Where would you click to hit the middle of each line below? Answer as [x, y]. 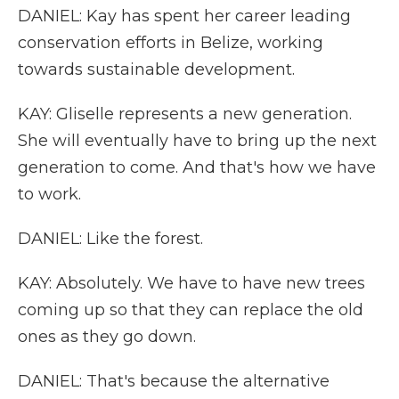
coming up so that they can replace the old [191, 310]
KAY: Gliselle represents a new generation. [185, 114]
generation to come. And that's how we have [197, 167]
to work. [49, 194]
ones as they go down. [107, 337]
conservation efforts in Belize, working [171, 43]
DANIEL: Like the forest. [110, 239]
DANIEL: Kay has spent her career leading [184, 16]
